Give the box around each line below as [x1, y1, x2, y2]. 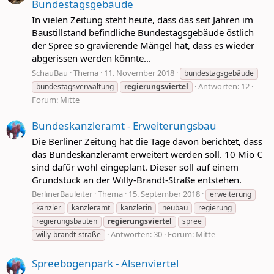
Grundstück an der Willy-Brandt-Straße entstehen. [32, 173, 242, 186]
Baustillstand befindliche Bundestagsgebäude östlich [32, 26, 254, 39]
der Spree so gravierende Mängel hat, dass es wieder [32, 39, 254, 51]
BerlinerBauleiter [32, 188, 92, 200]
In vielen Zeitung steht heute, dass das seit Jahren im [32, 13, 253, 26]
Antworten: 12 [198, 80, 250, 92]
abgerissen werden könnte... [32, 51, 151, 64]
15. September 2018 [128, 188, 200, 200]
